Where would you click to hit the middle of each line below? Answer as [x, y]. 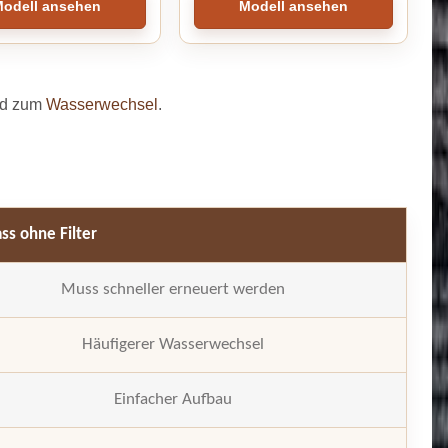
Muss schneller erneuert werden [172, 289]
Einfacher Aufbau [172, 399]
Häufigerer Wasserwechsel [172, 344]
